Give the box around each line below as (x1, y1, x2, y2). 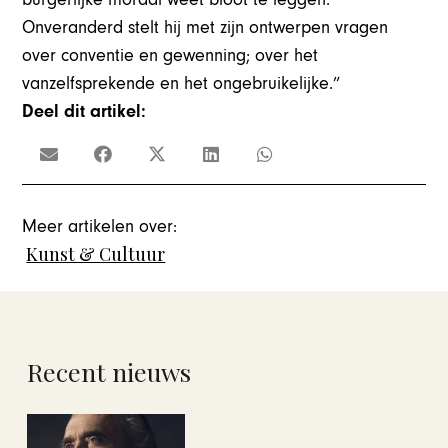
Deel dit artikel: (22, 100, 147, 122)
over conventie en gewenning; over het (22, 44, 319, 66)
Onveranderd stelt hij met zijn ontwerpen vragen (22, 16, 389, 38)
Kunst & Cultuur (26, 242, 166, 267)
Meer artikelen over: (22, 216, 178, 238)
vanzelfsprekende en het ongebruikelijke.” (22, 72, 341, 94)
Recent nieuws (27, 355, 191, 389)
